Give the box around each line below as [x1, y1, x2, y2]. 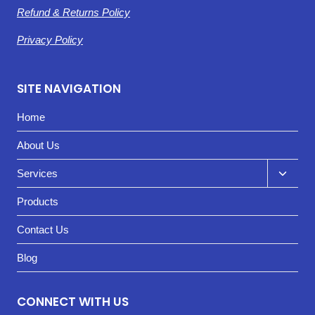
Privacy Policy [17, 33, 83, 46]
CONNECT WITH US [17, 293, 129, 310]
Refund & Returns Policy [17, 6, 130, 18]
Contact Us [17, 223, 69, 236]
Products [17, 195, 58, 207]
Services [17, 167, 58, 179]
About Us [17, 139, 60, 151]
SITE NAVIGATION [17, 79, 121, 97]
